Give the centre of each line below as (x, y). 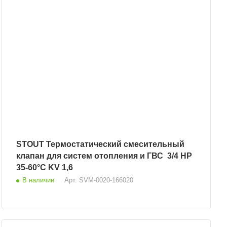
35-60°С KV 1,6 (44, 168)
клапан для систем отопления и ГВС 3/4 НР (98, 156)
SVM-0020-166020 (106, 180)
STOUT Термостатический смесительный (31, 144)
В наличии (38, 180)
